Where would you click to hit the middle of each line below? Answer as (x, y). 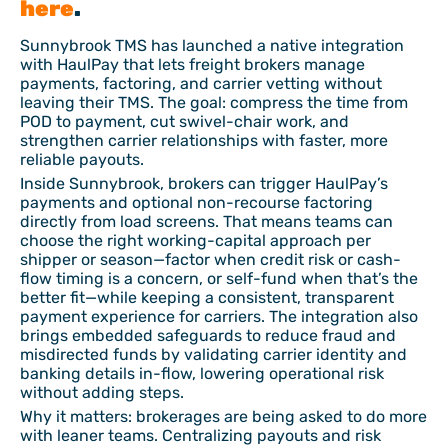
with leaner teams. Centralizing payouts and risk (200, 435)
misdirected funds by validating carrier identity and (213, 354)
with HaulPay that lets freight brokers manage (192, 64)
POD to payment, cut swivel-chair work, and (184, 121)
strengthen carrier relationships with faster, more (204, 140)
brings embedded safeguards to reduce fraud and (208, 335)
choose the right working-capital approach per (195, 240)
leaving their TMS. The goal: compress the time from (214, 102)
